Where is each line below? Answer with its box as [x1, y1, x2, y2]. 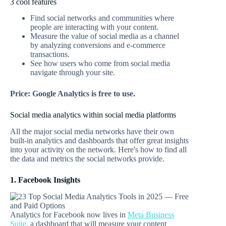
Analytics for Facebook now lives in [10, 210, 128, 219]
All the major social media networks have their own [10, 127, 174, 136]
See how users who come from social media [30, 59, 170, 68]
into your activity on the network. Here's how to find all [10, 145, 187, 154]
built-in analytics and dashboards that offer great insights [10, 136, 189, 145]
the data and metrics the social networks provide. [10, 154, 164, 163]
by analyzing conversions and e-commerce [30, 41, 165, 50]
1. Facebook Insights [10, 176, 80, 185]
